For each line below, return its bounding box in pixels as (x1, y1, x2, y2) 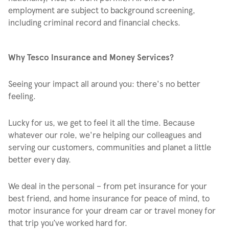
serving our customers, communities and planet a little (8, 142, 211, 152)
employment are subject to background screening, (8, 5, 195, 15)
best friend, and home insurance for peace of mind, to (8, 193, 210, 203)
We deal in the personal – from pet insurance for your (8, 181, 207, 191)
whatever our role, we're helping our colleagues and (8, 130, 201, 140)
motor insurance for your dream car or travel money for (8, 205, 216, 215)
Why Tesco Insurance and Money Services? (8, 52, 174, 62)
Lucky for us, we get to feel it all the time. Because (8, 118, 195, 127)
